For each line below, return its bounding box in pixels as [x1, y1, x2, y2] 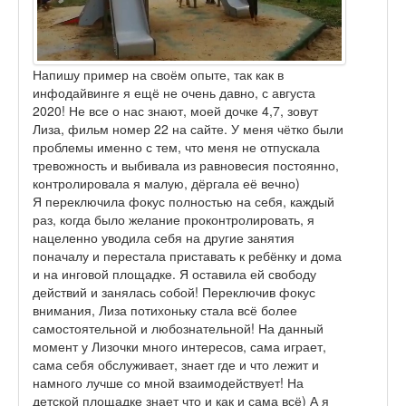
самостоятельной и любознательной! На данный [33, 319, 324, 338]
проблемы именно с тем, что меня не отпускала [33, 138, 320, 157]
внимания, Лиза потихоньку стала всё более [33, 301, 297, 320]
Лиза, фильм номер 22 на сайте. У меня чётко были [33, 120, 343, 139]
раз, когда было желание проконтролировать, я [33, 210, 314, 229]
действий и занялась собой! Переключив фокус [33, 283, 315, 302]
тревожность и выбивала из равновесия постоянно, [33, 156, 339, 175]
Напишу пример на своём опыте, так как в [33, 65, 284, 84]
